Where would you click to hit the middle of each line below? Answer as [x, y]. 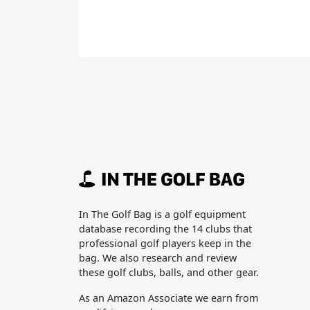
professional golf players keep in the [165, 243]
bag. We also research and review [158, 257]
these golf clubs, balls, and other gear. [169, 272]
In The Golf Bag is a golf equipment [162, 214]
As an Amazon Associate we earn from [168, 298]
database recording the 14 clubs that [165, 228]
